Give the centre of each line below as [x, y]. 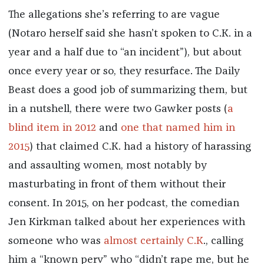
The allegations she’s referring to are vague [114, 15]
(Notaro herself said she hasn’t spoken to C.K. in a [130, 34]
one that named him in [178, 128]
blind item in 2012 [52, 128]
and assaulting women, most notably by [107, 166]
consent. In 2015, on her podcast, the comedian [123, 204]
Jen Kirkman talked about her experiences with [126, 222]
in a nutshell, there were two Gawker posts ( [118, 109]
